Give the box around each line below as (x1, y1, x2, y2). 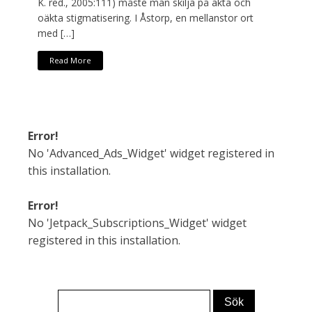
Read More (49, 55, 91, 66)
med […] (38, 26, 75, 40)
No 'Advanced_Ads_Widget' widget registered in (28, 145, 274, 161)
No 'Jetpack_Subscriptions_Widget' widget (28, 214, 247, 231)
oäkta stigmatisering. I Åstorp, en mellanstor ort (38, 10, 253, 24)
